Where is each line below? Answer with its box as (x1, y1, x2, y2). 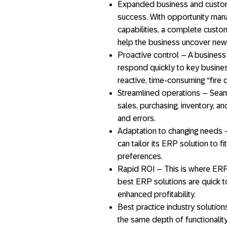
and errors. (118, 113, 156, 123)
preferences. (118, 152, 163, 161)
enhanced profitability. (118, 190, 196, 199)
